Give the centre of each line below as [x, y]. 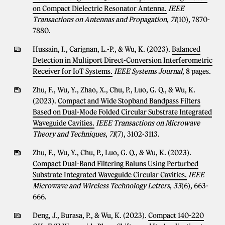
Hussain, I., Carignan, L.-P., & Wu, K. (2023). [102, 49]
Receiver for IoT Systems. [73, 71]
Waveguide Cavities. [64, 123]
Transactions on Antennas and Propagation [100, 20]
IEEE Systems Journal [148, 71]
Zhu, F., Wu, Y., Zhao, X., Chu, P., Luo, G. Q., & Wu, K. [114, 90]
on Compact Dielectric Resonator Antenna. [100, 9]
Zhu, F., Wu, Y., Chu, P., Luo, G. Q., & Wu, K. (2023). [112, 153]
